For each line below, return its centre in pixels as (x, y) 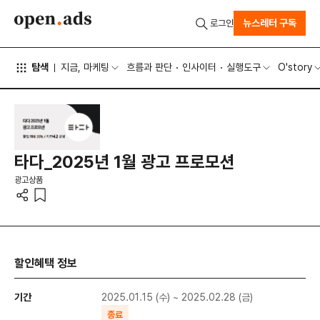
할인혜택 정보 (46, 264)
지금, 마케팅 (85, 67)
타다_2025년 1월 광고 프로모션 (125, 161)
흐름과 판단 (149, 67)
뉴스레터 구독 (270, 23)
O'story (295, 67)
